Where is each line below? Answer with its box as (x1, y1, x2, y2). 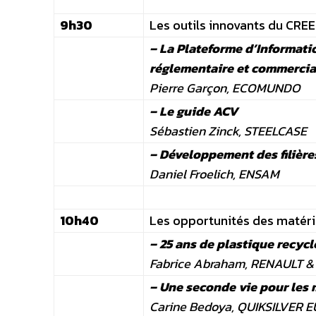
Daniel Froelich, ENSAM (150, 164, 279, 184)
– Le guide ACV (150, 102, 238, 121)
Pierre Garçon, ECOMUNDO (150, 78, 300, 98)
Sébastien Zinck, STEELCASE (150, 121, 307, 141)
